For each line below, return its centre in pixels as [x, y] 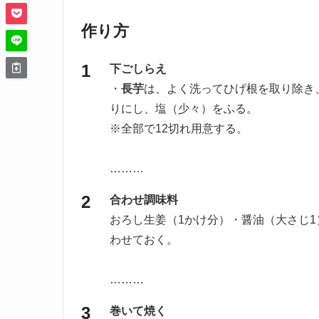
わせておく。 [144, 240]
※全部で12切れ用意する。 [179, 129]
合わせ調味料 [144, 200]
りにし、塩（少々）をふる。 [184, 109]
